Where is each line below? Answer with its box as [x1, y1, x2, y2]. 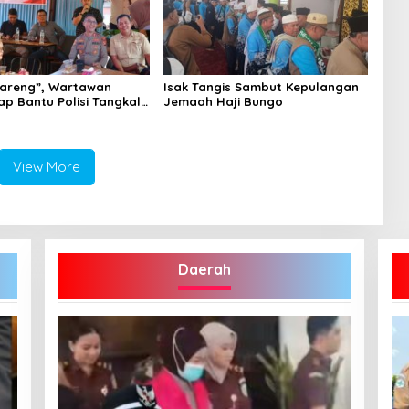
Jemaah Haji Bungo [163, 93, 283, 109]
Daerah [178, 259, 231, 278]
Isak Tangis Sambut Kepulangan [163, 79, 359, 94]
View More [13, 157, 81, 175]
